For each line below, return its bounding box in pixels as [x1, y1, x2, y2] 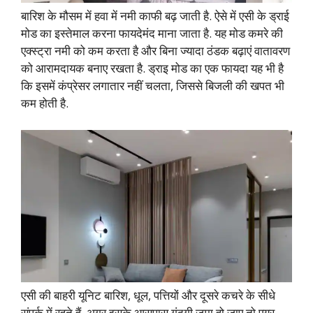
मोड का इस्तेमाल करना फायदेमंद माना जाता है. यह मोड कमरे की [21, 25, 283, 42]
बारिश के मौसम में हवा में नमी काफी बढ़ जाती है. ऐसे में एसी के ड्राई [21, 8, 289, 24]
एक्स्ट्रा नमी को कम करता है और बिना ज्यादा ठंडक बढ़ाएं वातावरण [21, 43, 290, 59]
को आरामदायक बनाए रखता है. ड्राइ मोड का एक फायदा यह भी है [21, 60, 284, 77]
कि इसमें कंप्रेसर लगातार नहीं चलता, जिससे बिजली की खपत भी [21, 78, 284, 94]
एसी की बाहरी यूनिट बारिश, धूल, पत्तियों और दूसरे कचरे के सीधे [21, 287, 275, 304]
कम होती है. [21, 95, 68, 112]
